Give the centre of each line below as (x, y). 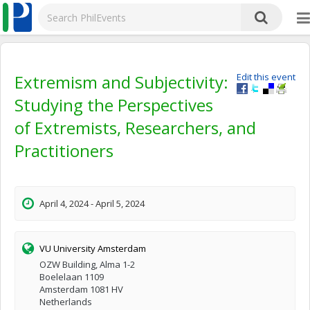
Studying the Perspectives (114, 105)
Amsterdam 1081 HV (81, 289)
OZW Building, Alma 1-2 (87, 264)
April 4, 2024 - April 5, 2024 (92, 203)
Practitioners (64, 151)
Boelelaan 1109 (72, 277)
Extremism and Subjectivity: (121, 82)
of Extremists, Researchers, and (135, 128)
